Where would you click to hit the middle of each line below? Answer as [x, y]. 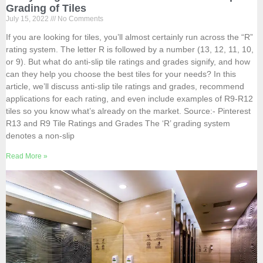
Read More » [27, 156]
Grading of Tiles [46, 8]
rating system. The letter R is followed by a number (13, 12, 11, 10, [130, 49]
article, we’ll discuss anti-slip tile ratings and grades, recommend [125, 86]
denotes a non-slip [40, 136]
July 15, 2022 [28, 19]
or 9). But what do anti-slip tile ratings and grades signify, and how [128, 62]
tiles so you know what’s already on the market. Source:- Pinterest [128, 111]
